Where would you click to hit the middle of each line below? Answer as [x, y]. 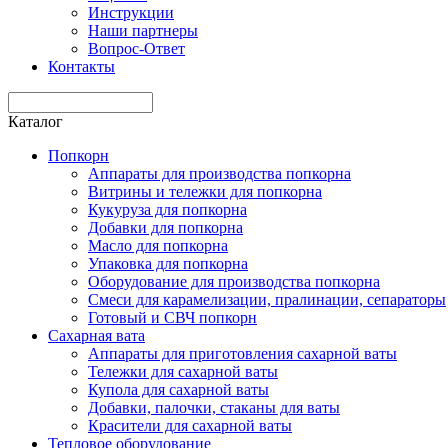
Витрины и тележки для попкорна [205, 191]
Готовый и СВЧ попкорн [172, 317]
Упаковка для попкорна [168, 263]
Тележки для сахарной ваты [183, 371]
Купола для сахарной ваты [178, 389]
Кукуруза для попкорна [167, 209]
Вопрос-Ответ [136, 48]
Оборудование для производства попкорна [234, 281]
